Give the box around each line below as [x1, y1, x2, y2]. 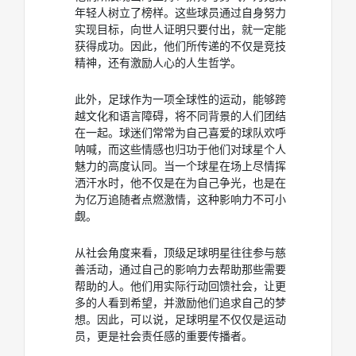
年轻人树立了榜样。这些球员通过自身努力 [75, 6, 286, 19]
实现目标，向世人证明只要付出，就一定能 [75, 22, 286, 36]
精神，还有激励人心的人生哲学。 [75, 56, 242, 69]
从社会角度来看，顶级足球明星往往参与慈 [75, 246, 286, 259]
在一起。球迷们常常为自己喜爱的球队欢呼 [75, 126, 286, 139]
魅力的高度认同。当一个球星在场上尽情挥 [75, 159, 286, 172]
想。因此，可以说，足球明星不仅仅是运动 [75, 312, 286, 326]
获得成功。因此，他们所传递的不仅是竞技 [75, 39, 286, 52]
